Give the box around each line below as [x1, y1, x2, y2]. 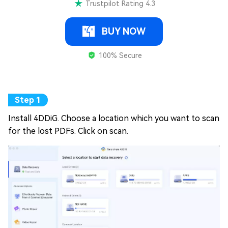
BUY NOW [102, 25, 146, 37]
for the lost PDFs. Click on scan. [8, 126, 128, 136]
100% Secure [96, 51, 142, 60]
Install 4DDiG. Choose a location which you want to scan [8, 113, 219, 123]
